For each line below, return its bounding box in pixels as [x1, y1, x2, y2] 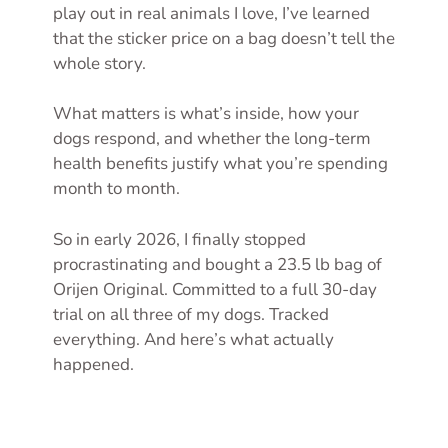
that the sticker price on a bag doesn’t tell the [53, 26, 395, 50]
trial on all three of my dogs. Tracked [53, 302, 329, 326]
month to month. [53, 177, 180, 200]
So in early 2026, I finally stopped [53, 227, 306, 251]
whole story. [53, 51, 146, 75]
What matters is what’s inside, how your [53, 102, 359, 125]
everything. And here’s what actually [53, 327, 334, 351]
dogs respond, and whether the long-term [53, 127, 371, 150]
